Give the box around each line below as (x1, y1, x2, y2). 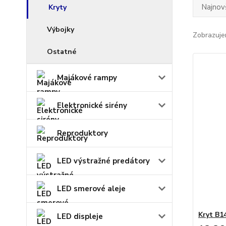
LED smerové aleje (57, 184, 126, 194)
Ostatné (47, 47, 76, 56)
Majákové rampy (57, 73, 117, 83)
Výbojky (47, 25, 74, 34)
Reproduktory (57, 128, 108, 138)
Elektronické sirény (57, 100, 127, 110)
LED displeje (57, 211, 103, 221)
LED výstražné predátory (57, 156, 150, 166)
